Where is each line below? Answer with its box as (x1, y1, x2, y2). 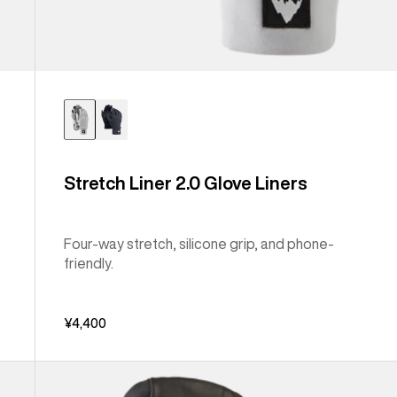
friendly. (64, 255, 114, 270)
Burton (35, 364, 79, 379)
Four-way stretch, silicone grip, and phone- (64, 236, 335, 251)
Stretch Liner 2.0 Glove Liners (64, 173, 308, 192)
